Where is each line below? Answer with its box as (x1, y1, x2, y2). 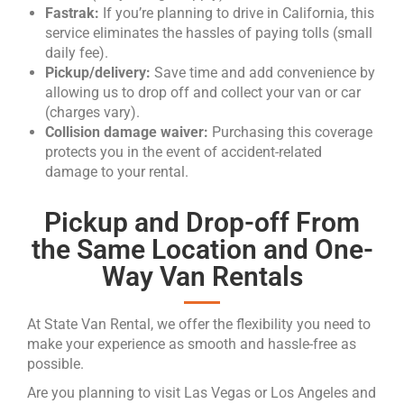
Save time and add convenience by (154, 64, 375, 81)
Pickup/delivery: (45, 64, 154, 81)
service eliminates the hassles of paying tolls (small (45, 24, 372, 41)
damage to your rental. (45, 163, 188, 180)
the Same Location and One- (31, 234, 373, 265)
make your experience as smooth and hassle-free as (27, 335, 356, 353)
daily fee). (45, 44, 108, 61)
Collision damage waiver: (45, 124, 212, 141)
